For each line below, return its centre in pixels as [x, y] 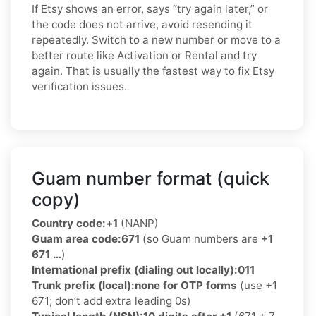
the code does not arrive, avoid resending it [142, 25]
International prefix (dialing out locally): [135, 270]
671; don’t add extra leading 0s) [111, 301]
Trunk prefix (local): [83, 286]
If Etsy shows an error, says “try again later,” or [150, 9]
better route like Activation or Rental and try [144, 56]
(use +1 [257, 286]
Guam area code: [77, 239]
